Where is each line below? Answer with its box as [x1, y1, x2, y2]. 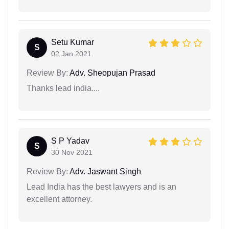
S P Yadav [51, 136, 89, 145]
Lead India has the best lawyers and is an [27, 182, 176, 191]
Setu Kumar [51, 38, 94, 47]
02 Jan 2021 [51, 50, 91, 58]
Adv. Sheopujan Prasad [68, 68, 155, 77]
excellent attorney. [27, 195, 92, 203]
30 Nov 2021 [51, 148, 93, 156]
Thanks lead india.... [27, 84, 100, 93]
